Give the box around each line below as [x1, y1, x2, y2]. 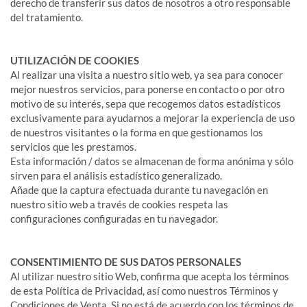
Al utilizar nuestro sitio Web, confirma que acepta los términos [10, 270, 289, 282]
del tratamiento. [10, 11, 83, 23]
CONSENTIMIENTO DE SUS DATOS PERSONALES [10, 256, 241, 268]
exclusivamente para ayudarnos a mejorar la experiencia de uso [10, 112, 295, 124]
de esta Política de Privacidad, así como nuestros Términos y [10, 284, 278, 297]
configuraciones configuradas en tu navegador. [10, 212, 218, 225]
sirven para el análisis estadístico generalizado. [10, 169, 222, 182]
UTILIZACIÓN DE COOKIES [10, 54, 139, 66]
